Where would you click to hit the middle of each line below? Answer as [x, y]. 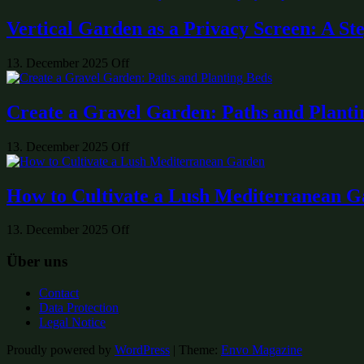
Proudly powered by [61, 349]
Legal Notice [72, 322]
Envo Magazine [262, 349]
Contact [59, 292]
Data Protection [79, 307]
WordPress [142, 349]
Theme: [200, 349]
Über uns [37, 262]
